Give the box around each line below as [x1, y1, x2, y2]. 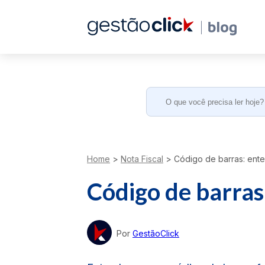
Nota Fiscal [121, 154, 163, 164]
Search [146, 85, 178, 97]
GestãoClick [132, 228, 179, 238]
